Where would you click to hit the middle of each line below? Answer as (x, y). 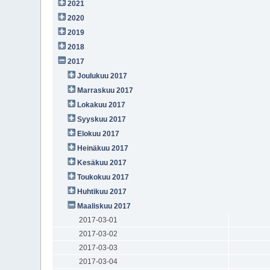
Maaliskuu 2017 (104, 206)
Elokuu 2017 (99, 133)
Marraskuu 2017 (105, 90)
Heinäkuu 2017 (103, 148)
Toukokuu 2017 (103, 177)
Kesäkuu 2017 (102, 162)
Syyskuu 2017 (102, 119)
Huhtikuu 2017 (102, 191)
